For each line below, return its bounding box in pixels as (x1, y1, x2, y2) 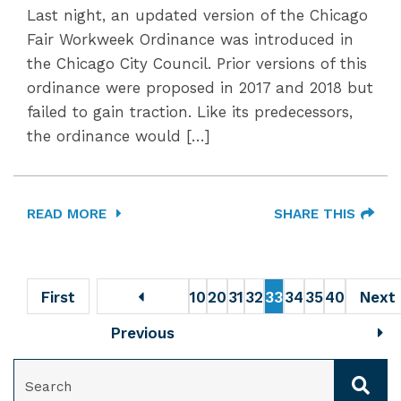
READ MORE (27, 206, 111, 222)
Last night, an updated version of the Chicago (27, 6, 368, 24)
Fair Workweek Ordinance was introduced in (27, 30, 354, 48)
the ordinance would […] (27, 127, 210, 145)
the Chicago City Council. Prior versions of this (27, 55, 367, 73)
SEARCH (13, 360, 62, 374)
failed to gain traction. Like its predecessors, (27, 103, 353, 121)
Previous (111, 324, 175, 342)
